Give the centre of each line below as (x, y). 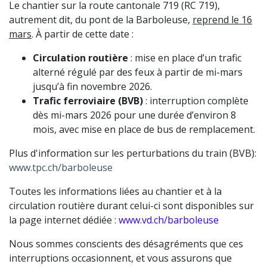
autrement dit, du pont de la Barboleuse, (101, 20)
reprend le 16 (222, 20)
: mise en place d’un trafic (185, 58)
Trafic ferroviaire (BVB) (88, 101)
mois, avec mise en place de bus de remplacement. (144, 129)
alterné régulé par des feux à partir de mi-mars (138, 72)
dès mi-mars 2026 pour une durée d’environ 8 (134, 115)
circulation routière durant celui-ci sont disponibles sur (131, 206)
